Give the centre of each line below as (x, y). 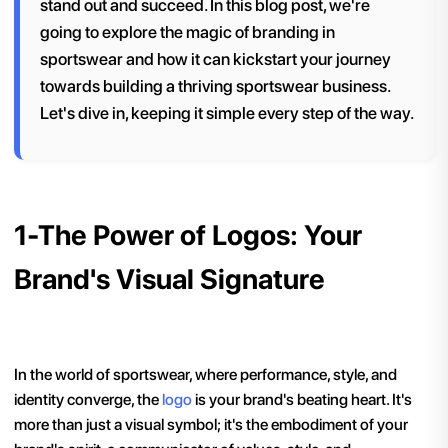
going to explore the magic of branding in (187, 31)
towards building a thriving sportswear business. (215, 85)
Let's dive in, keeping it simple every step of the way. (227, 112)
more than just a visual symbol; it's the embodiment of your (211, 424)
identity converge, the (88, 399)
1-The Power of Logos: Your (188, 235)
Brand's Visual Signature (169, 279)
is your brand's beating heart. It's (302, 399)
